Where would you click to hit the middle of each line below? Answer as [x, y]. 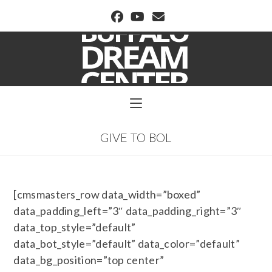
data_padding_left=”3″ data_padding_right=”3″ [128, 211]
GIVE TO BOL [136, 137]
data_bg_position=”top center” [89, 260]
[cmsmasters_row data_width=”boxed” [107, 194]
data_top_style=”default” [75, 227]
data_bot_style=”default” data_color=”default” [127, 243]
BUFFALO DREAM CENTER [136, 53]
